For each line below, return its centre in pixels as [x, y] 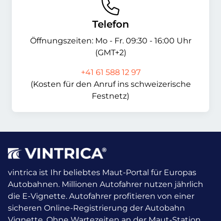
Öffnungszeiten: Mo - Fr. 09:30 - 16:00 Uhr [110, 40]
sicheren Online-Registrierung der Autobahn [96, 208]
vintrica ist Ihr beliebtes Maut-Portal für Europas [102, 173]
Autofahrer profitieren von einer [132, 196]
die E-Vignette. [38, 196]
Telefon [110, 24]
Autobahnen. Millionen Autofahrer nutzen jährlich [106, 184]
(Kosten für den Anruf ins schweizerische [110, 84]
